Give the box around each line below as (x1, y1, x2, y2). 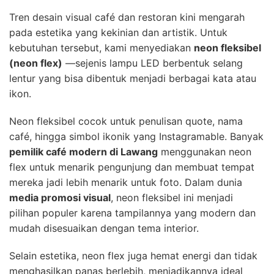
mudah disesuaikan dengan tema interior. (9, 222, 199, 235)
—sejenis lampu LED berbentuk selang (62, 57, 243, 70)
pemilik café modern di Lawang (9, 146, 158, 158)
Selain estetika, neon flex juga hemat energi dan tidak (9, 250, 257, 262)
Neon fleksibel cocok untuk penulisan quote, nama (9, 115, 243, 128)
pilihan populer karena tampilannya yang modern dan (9, 207, 256, 220)
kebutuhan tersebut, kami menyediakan (9, 42, 194, 54)
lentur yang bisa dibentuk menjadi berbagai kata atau (9, 72, 256, 85)
